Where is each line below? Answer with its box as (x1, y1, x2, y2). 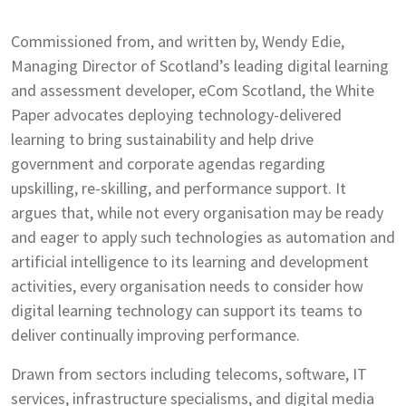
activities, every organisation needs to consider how (11, 275, 363, 296)
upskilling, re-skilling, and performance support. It (11, 178, 346, 198)
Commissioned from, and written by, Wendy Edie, (11, 31, 344, 52)
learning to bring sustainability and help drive (11, 129, 314, 150)
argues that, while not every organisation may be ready (11, 202, 383, 223)
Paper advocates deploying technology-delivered (11, 104, 342, 125)
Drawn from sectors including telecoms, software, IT (11, 363, 367, 384)
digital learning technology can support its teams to (11, 300, 362, 321)
